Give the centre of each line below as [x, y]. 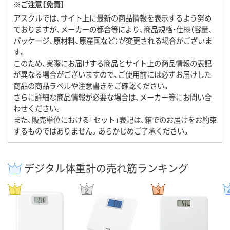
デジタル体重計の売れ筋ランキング [106, 168]
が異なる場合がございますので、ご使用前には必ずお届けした [112, 74]
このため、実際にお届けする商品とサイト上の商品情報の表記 [112, 63]
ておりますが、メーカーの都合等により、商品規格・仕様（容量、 [113, 29]
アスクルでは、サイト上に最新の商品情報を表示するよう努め [112, 18]
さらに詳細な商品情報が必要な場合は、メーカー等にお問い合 [112, 97]
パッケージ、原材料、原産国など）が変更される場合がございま [113, 41]
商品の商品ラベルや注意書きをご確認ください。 [92, 86]
